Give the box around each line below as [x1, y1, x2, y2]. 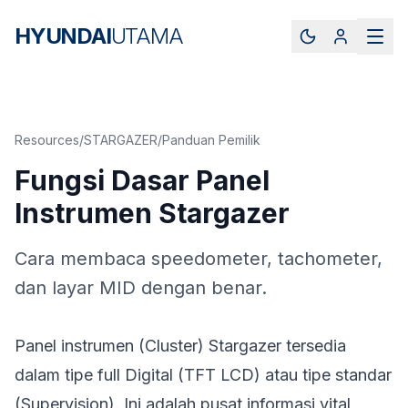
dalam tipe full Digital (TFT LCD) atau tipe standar [15, 365, 392, 384]
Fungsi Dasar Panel [15, 164, 270, 197]
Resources [15, 132, 79, 148]
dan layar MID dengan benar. [15, 277, 267, 299]
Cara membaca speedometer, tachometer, [15, 248, 382, 270]
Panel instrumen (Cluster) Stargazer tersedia [15, 336, 346, 355]
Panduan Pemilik [162, 132, 260, 148]
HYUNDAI [15, 23, 111, 49]
